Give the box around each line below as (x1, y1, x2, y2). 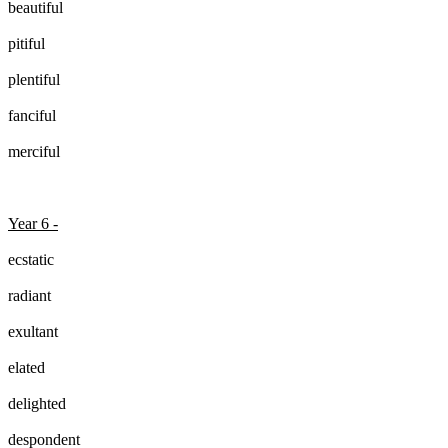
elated (8, 358, 45, 376)
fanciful (8, 106, 56, 124)
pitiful (8, 34, 45, 52)
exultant (8, 322, 58, 340)
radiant (8, 286, 51, 304)
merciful (8, 142, 64, 160)
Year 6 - (8, 214, 58, 232)
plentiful (8, 70, 60, 88)
